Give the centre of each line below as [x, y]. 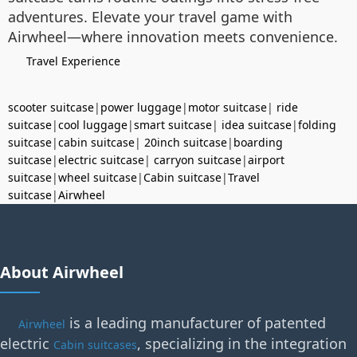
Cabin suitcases [95, 345]
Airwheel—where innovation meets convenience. [173, 37]
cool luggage [93, 125]
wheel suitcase [98, 178]
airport [266, 160]
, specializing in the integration [242, 344]
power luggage [141, 108]
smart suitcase [173, 125]
